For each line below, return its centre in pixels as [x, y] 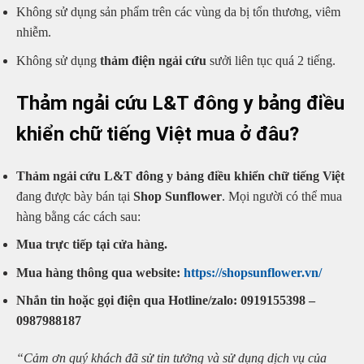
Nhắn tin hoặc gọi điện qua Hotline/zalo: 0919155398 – [166, 301]
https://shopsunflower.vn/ [253, 272]
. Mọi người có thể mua [282, 196]
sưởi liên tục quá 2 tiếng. [273, 60]
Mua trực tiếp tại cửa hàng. [92, 245]
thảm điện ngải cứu [155, 60]
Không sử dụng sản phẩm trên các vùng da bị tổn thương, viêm [178, 12]
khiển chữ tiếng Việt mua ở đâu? [158, 134]
